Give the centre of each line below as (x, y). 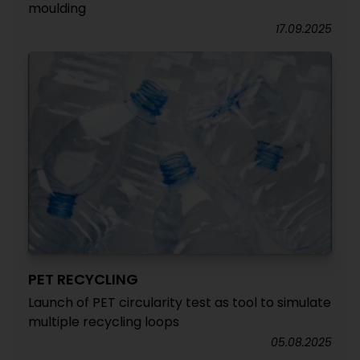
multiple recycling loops (104, 322)
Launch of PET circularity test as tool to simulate (180, 303)
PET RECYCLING (83, 279)
